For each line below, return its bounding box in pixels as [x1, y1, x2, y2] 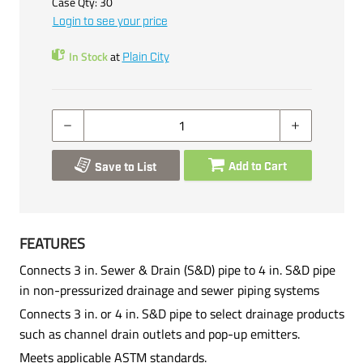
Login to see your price [52, 14, 168, 29]
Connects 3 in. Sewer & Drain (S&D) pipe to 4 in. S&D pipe [19, 259, 335, 280]
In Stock [68, 47, 108, 65]
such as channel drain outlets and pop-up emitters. [19, 323, 300, 344]
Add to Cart [228, 159, 287, 174]
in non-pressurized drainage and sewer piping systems [19, 280, 319, 300]
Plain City [122, 49, 169, 65]
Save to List [95, 160, 156, 175]
